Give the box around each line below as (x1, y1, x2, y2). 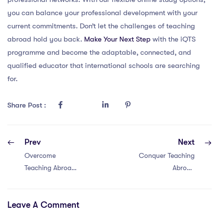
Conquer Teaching (139, 152, 195, 159)
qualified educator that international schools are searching (7, 61, 200, 70)
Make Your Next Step (84, 35, 151, 44)
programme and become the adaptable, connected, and (7, 48, 191, 57)
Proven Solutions (144, 200, 195, 208)
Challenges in (153, 176, 195, 184)
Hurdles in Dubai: (24, 176, 76, 184)
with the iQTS (151, 35, 196, 44)
